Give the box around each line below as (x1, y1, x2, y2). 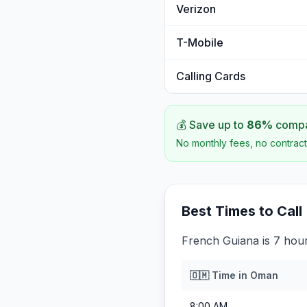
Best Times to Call (182, 203, 302, 219)
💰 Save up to (176, 118, 247, 132)
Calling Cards (176, 69, 245, 83)
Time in (209, 269, 250, 281)
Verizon (176, 2, 216, 16)
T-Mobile (176, 36, 223, 49)
